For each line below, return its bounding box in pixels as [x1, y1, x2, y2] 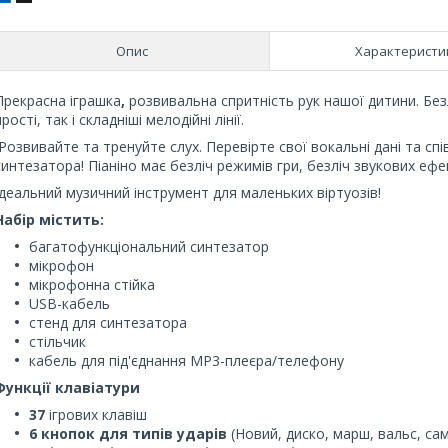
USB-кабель [29, 293, 110, 313]
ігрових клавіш [49, 404, 147, 424]
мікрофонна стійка [29, 274, 155, 294]
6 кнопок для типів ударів [29, 423, 227, 443]
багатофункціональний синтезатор [29, 236, 269, 256]
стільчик [29, 331, 86, 351]
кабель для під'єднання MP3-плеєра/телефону [29, 350, 344, 370]
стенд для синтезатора [29, 312, 187, 332]
